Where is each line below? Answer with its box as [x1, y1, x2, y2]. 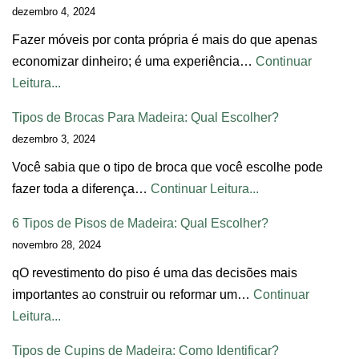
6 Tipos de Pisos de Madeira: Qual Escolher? [12, 216, 268, 230]
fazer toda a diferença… [12, 181, 151, 196]
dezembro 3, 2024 [12, 132, 95, 145]
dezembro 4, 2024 [12, 5, 95, 18]
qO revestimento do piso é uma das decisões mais [12, 265, 297, 280]
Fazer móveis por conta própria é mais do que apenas [12, 32, 317, 46]
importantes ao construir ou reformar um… [12, 287, 253, 301]
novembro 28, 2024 [12, 238, 101, 251]
